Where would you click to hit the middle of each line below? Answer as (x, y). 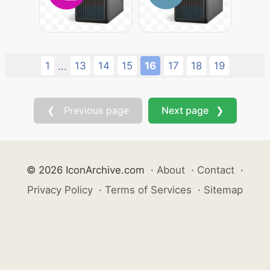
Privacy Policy (60, 190)
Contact (216, 170)
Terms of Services (148, 190)
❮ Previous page (88, 110)
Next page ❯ (192, 110)
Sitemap (223, 190)
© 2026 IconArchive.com (86, 170)
